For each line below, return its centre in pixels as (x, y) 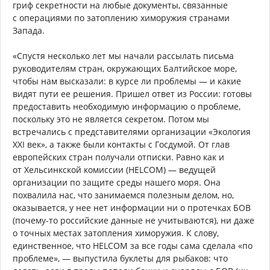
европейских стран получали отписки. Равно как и (118, 157)
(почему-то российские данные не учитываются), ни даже (133, 221)
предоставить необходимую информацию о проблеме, (127, 107)
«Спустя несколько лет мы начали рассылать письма (123, 56)
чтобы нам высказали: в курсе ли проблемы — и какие (127, 81)
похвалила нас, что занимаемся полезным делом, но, (123, 195)
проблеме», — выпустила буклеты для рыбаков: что (120, 259)
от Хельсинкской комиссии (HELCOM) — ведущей (114, 170)
